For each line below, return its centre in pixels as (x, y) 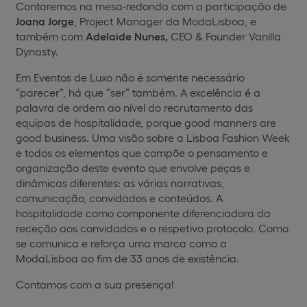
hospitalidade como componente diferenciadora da (143, 213)
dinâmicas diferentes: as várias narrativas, (120, 183)
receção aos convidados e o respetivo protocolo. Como (152, 228)
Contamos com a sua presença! (95, 284)
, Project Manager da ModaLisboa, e (165, 21)
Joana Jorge (45, 21)
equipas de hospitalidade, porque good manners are (146, 122)
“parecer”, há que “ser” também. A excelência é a (138, 92)
